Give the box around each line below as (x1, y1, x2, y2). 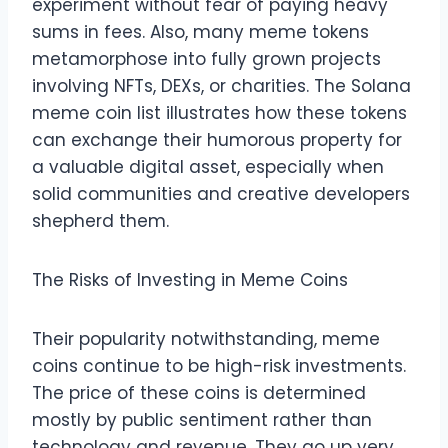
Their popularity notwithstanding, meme (32, 326, 380, 351)
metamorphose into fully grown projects (32, 46, 381, 71)
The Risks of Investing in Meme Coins (32, 267, 348, 292)
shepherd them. (32, 208, 169, 233)
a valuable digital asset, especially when (32, 154, 384, 179)
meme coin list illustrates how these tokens (32, 100, 407, 125)
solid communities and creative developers (32, 181, 410, 206)
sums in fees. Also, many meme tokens (32, 19, 369, 44)
